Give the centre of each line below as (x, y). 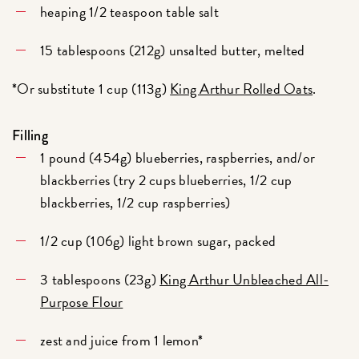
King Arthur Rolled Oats (242, 88)
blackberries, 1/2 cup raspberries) (135, 202)
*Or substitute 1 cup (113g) (91, 88)
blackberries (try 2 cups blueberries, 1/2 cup (166, 179)
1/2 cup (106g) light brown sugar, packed (158, 240)
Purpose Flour (82, 301)
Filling (30, 135)
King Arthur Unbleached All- (244, 279)
